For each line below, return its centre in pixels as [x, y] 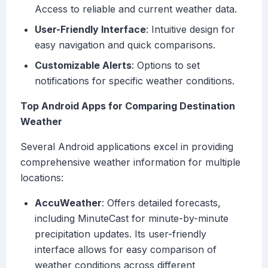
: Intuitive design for [191, 30]
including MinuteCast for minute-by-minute [132, 219]
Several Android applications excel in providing [127, 147]
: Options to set [166, 66]
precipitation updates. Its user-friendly [121, 234]
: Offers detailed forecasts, [161, 203]
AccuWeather [68, 203]
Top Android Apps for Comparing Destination [128, 106]
